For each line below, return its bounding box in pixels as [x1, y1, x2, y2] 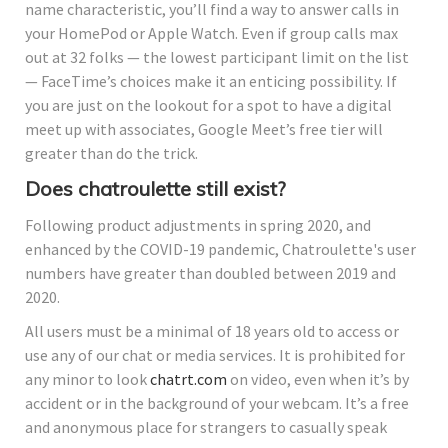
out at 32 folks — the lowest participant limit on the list [25, 46, 409, 67]
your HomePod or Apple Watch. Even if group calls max [25, 22, 398, 43]
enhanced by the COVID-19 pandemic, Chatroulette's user [25, 238, 416, 259]
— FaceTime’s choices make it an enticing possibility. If [25, 70, 397, 91]
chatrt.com [150, 368, 227, 389]
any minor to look [25, 368, 150, 389]
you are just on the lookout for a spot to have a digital [25, 94, 392, 115]
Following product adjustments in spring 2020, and [25, 214, 371, 235]
